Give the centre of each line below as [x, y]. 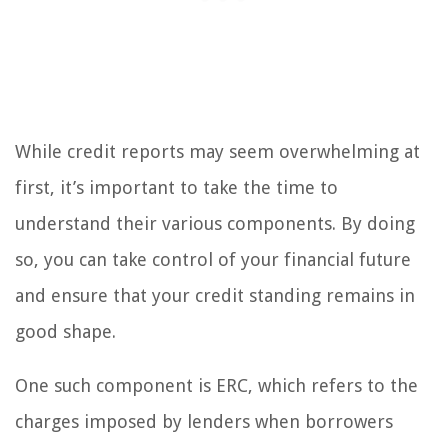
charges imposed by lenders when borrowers [204, 421]
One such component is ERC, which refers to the [216, 385]
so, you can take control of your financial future [213, 259]
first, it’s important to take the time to [176, 187]
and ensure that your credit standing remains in [215, 295]
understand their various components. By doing [215, 223]
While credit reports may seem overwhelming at [217, 151]
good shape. [65, 331]
